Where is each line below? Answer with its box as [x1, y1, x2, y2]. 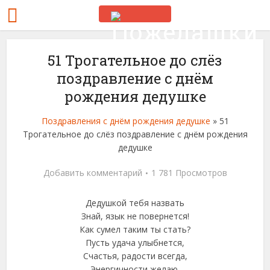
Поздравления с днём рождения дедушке [41, 115, 210, 127]
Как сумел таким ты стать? [80, 224, 190, 235]
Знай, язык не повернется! [81, 210, 189, 222]
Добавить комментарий [43, 167, 142, 178]
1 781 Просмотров [151, 167, 227, 178]
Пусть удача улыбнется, [86, 237, 184, 248]
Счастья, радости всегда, [83, 250, 187, 262]
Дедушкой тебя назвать [86, 197, 184, 209]
